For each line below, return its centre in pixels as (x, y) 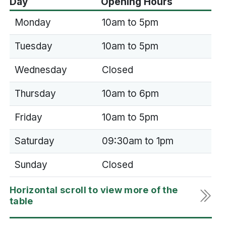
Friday (28, 117)
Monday (33, 22)
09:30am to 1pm (137, 141)
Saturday (34, 141)
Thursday (35, 93)
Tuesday (33, 46)
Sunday (31, 164)
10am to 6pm (130, 93)
